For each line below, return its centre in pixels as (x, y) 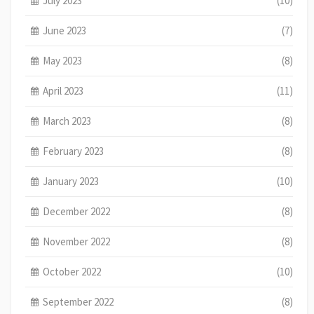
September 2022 (78, 301)
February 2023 (74, 151)
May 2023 (63, 60)
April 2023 (63, 90)
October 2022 (72, 271)
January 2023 (71, 181)
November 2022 (77, 241)
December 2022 (77, 211)
